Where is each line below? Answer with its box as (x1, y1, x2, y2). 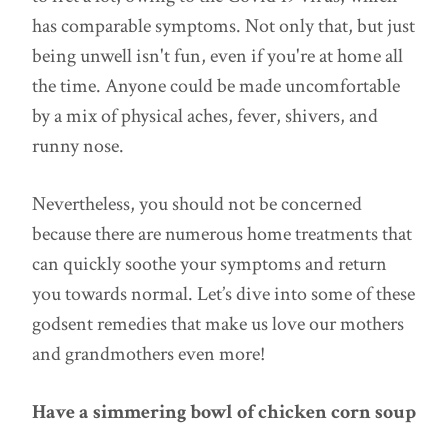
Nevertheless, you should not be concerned (32, 191, 362, 217)
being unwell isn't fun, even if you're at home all (32, 43, 403, 69)
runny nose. (32, 133, 124, 159)
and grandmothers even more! (32, 341, 265, 367)
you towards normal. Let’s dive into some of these (32, 281, 415, 307)
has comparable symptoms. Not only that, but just (32, 13, 415, 39)
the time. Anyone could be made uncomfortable (32, 73, 400, 99)
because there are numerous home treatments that (32, 221, 412, 247)
